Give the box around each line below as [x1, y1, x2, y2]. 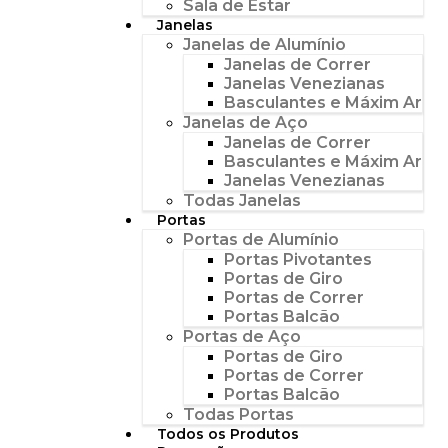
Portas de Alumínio [183, 229, 339, 249]
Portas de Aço [183, 326, 301, 346]
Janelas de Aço [183, 112, 308, 132]
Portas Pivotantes [224, 249, 372, 269]
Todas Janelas [183, 190, 301, 210]
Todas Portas [183, 404, 294, 424]
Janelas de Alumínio [183, 34, 346, 54]
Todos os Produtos [157, 424, 299, 443]
